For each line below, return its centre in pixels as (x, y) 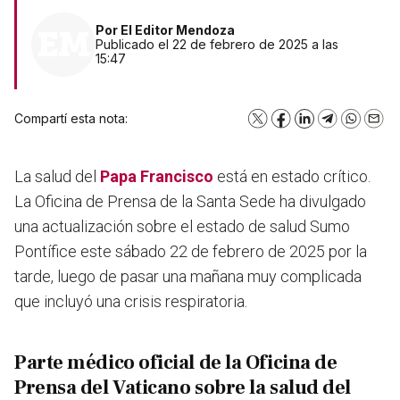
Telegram (354, 123)
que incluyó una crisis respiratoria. (131, 302)
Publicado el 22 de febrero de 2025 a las (217, 45)
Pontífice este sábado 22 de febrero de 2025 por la (191, 252)
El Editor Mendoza (178, 30)
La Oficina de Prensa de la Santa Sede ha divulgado (190, 202)
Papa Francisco (157, 177)
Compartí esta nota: (71, 119)
